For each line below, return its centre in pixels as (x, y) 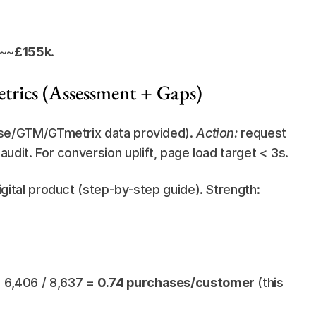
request (262, 133)
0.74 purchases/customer (176, 282)
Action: (217, 133)
